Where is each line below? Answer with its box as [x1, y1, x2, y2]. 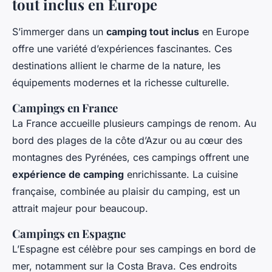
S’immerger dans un [12, 25, 106, 38]
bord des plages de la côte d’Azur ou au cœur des [12, 134, 242, 147]
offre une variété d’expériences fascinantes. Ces [12, 42, 232, 55]
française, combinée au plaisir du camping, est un [12, 185, 240, 198]
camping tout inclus [106, 25, 199, 38]
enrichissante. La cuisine [124, 168, 238, 181]
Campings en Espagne [12, 226, 126, 242]
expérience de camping [12, 168, 124, 181]
